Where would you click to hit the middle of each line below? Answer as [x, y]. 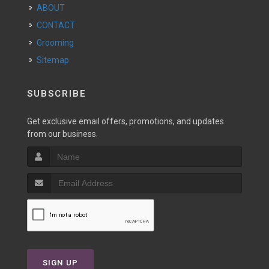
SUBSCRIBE [57, 93]
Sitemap [53, 60]
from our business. [62, 134]
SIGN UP [60, 262]
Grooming [58, 42]
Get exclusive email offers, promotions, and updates [125, 121]
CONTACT [59, 25]
